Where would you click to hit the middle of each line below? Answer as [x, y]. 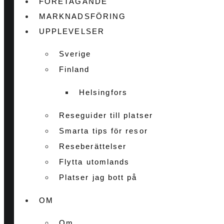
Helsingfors [103, 92]
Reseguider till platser [106, 115]
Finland [74, 69]
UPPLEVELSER [72, 31]
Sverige [75, 53]
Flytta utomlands [94, 161]
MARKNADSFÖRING [83, 16]
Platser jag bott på [98, 177]
